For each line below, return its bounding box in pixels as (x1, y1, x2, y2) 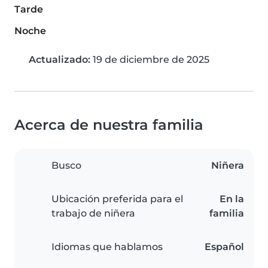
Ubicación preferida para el (51, 193, 183, 205)
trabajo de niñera (51, 208, 135, 220)
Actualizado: (29, 54, 90, 66)
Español (205, 241, 244, 253)
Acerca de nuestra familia (14, 116, 203, 134)
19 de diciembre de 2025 (90, 54, 209, 66)
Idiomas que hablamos (51, 241, 163, 253)
